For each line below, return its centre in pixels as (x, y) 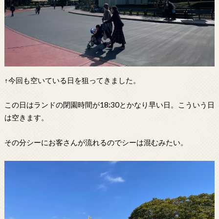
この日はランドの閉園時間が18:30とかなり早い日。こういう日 (109, 105)
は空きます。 (26, 118)
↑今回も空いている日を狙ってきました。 (72, 80)
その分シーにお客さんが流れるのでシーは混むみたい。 (96, 142)
